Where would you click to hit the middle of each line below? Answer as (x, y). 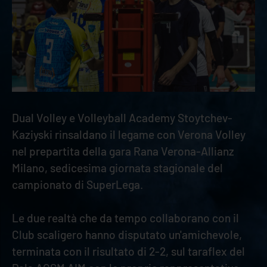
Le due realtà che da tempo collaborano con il (125, 218)
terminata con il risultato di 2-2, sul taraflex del (128, 251)
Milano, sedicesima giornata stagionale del (117, 167)
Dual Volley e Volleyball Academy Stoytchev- (122, 117)
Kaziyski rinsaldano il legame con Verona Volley (129, 134)
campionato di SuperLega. (79, 184)
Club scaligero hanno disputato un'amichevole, (127, 234)
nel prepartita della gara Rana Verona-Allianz (123, 151)
